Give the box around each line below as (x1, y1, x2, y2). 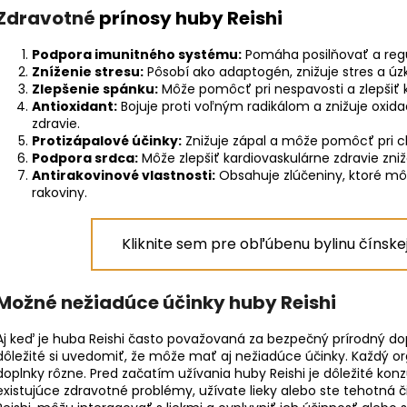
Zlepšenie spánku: (32, 80, 158, 99)
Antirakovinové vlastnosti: (32, 166, 215, 185)
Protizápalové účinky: (32, 132, 182, 151)
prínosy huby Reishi (99, 5, 283, 32)
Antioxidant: (32, 97, 117, 116)
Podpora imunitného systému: (32, 45, 242, 65)
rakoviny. (32, 184, 87, 203)
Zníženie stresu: (32, 63, 144, 82)
